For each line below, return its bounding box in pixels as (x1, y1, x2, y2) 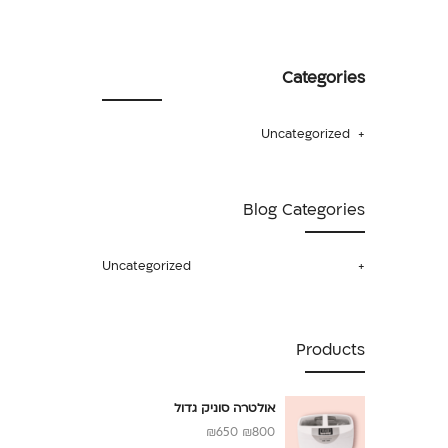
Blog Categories (242, 199, 365, 221)
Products (295, 339, 365, 361)
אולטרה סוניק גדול (173, 400, 275, 416)
